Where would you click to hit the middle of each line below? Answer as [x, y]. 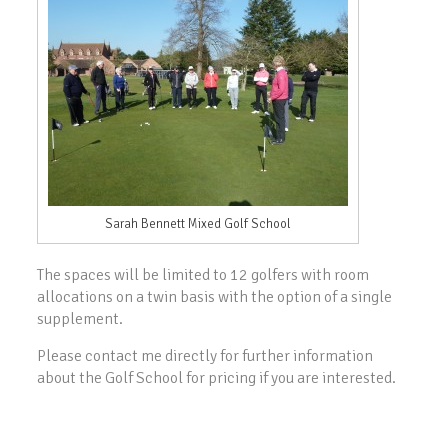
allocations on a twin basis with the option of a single [215, 296]
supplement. [80, 318]
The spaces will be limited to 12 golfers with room [203, 274]
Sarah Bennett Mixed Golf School [198, 223]
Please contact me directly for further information [205, 355]
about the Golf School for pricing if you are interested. [217, 377]
